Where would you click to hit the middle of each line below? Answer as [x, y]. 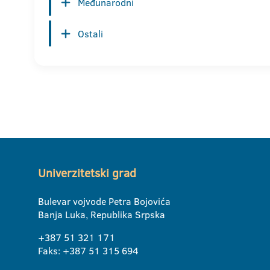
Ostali [90, 33]
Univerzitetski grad [87, 174]
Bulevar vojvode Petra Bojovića [104, 202]
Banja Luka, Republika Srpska [102, 215]
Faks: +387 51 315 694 [88, 251]
